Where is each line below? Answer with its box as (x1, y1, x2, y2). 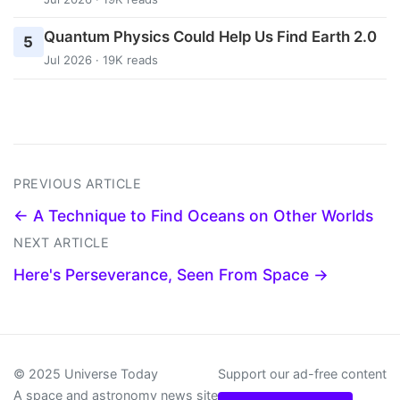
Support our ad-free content (218, 365, 387, 381)
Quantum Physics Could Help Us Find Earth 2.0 (43, 27, 377, 46)
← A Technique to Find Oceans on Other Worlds (13, 205, 373, 225)
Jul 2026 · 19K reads (43, 52, 158, 67)
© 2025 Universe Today (13, 365, 158, 381)
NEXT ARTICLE (13, 234, 109, 250)
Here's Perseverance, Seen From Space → (13, 264, 329, 284)
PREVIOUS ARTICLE (13, 175, 141, 191)
